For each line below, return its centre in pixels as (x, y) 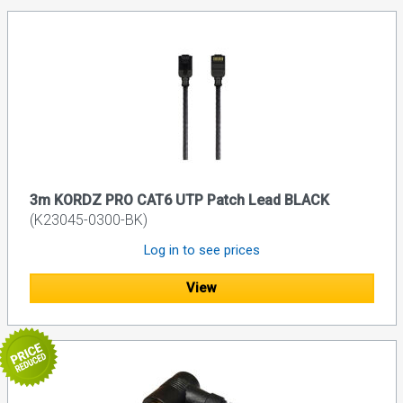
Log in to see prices (201, 251)
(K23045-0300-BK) (88, 220)
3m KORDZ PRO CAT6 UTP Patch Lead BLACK (179, 201)
